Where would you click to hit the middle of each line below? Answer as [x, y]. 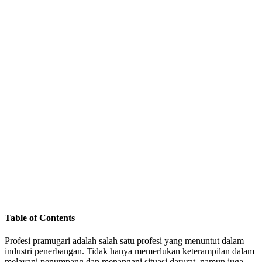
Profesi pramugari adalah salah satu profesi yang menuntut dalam [124, 240]
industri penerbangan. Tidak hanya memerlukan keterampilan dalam [130, 251]
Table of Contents [40, 218]
